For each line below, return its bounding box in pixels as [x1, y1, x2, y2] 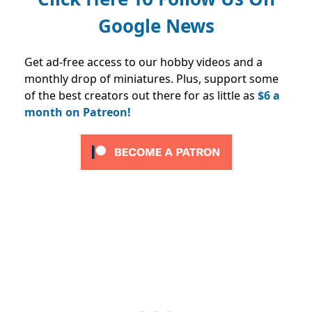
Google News [97, 13, 214, 38]
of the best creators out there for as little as [24, 87, 255, 103]
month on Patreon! [24, 104, 131, 120]
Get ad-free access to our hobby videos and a [24, 54, 263, 70]
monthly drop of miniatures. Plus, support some [24, 70, 279, 86]
